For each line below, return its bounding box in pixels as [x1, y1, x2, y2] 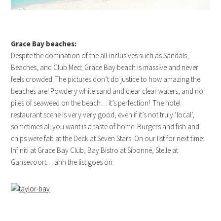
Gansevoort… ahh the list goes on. [11, 157, 114, 167]
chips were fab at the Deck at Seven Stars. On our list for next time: [11, 134, 205, 144]
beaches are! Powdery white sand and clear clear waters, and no [11, 86, 204, 96]
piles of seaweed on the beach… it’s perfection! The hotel [11, 98, 181, 108]
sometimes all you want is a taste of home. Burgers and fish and [11, 122, 200, 132]
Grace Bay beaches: [11, 39, 77, 49]
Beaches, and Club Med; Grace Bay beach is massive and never [11, 63, 199, 73]
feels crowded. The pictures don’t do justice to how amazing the [11, 74, 201, 84]
